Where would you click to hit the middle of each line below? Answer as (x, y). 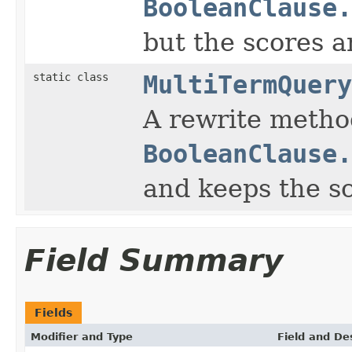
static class (74, 77)
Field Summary (154, 260)
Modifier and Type (82, 336)
